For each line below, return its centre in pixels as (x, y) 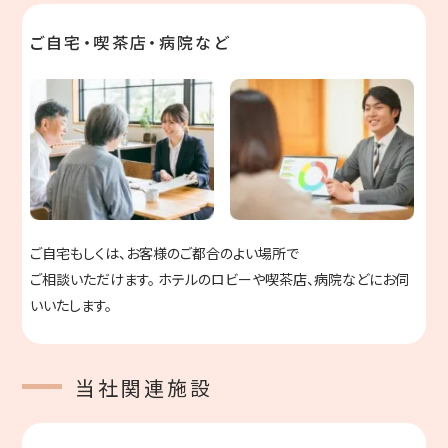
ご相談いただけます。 (92, 278)
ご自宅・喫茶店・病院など (130, 42)
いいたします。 (70, 304)
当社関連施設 (143, 387)
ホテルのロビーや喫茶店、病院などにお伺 (281, 278)
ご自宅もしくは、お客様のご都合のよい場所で (164, 252)
